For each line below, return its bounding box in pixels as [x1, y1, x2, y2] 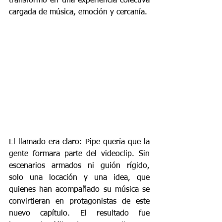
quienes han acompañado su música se [9, 186, 150, 194]
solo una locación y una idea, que [9, 174, 150, 182]
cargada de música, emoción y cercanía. [9, 8, 147, 16]
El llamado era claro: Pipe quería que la [9, 138, 150, 147]
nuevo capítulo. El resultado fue [9, 210, 150, 218]
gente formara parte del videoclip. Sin [9, 150, 150, 159]
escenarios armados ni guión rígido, [9, 162, 150, 170]
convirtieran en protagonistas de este [9, 198, 150, 206]
